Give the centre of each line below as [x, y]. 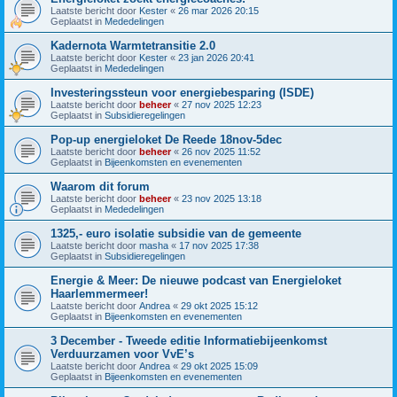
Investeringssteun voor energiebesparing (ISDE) [182, 92]
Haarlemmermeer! [99, 293]
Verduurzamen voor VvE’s [122, 354]
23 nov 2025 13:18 [222, 198]
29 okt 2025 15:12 [219, 305]
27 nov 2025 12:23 [222, 104]
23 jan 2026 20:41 [216, 57]
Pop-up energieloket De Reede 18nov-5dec [166, 139]
